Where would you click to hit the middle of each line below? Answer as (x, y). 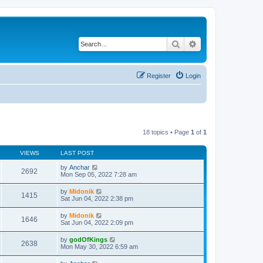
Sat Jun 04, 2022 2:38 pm (97, 198)
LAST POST (77, 153)
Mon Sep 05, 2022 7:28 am (99, 174)
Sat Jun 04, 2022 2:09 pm (97, 222)
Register (159, 75)
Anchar (80, 167)
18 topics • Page (167, 132)
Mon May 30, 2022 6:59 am (99, 246)
